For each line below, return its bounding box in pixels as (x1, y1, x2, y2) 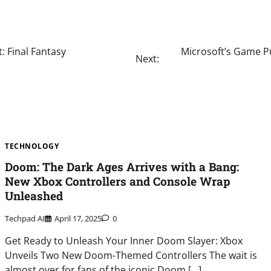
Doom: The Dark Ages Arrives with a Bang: (5, 159, 240, 175)
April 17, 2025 (54, 212, 102, 224)
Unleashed (5, 188, 64, 204)
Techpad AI (5, 212, 45, 224)
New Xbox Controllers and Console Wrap (5, 174, 231, 189)
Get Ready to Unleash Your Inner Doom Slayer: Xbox (5, 233, 243, 247)
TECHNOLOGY (5, 141, 59, 152)
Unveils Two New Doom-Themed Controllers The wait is (5, 248, 258, 262)
